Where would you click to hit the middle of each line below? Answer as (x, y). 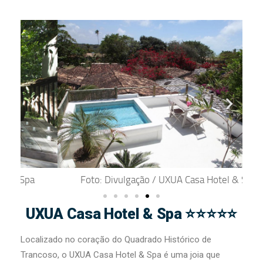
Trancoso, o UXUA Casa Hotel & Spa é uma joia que (120, 255)
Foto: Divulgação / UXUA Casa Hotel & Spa (131, 180)
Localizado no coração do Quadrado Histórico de (116, 240)
